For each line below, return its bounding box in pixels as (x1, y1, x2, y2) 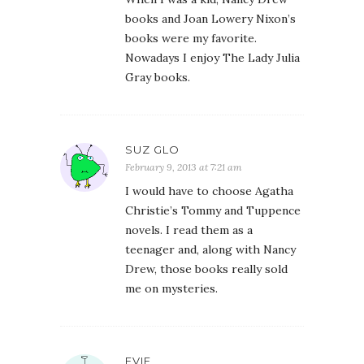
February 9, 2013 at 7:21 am (125, 161, 242, 173)
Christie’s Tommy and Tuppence (125, 203, 301, 218)
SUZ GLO (125, 143, 180, 156)
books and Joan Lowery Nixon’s (125, 11, 296, 26)
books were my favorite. (125, 31, 257, 45)
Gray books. (125, 70, 190, 84)
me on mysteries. (125, 281, 218, 296)
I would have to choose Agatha (125, 184, 293, 198)
